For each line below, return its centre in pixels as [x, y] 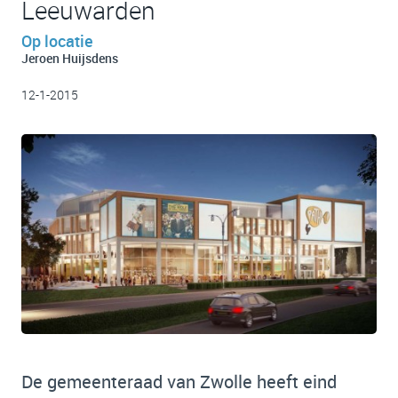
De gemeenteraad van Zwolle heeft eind [179, 382]
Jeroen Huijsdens [70, 58]
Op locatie [57, 41]
